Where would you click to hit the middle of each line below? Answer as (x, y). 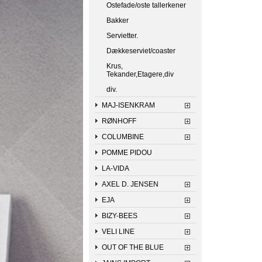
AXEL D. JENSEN (130, 184)
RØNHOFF (119, 121)
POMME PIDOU (127, 153)
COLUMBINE (123, 137)
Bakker (118, 20)
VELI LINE (118, 232)
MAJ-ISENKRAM (128, 105)
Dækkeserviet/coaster (141, 51)
